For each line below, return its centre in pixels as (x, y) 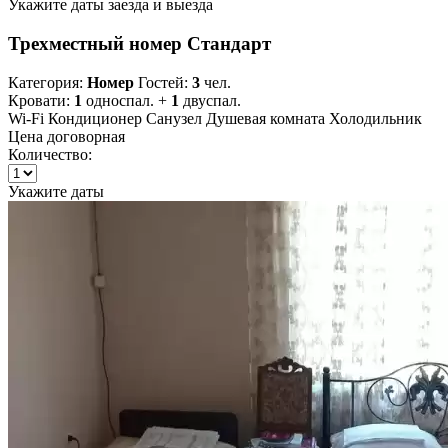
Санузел (174, 118)
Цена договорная (66, 136)
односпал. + (126, 100)
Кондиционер (95, 118)
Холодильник (375, 118)
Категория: (47, 82)
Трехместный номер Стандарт (139, 43)
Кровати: (41, 100)
